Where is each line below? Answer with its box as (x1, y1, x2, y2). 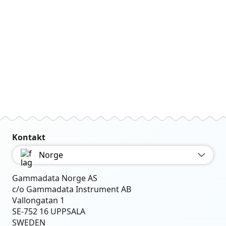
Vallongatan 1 (12, 195, 65, 206)
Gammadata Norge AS (12, 173, 98, 184)
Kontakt (12, 132, 46, 143)
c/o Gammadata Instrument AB (12, 184, 132, 195)
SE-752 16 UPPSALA (12, 206, 86, 217)
